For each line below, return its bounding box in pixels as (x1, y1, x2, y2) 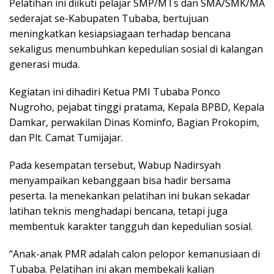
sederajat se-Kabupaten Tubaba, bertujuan (9, 11, 209, 25)
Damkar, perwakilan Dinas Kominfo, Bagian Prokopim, (9, 115, 259, 129)
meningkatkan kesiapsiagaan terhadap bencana (9, 26, 231, 40)
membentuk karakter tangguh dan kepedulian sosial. (9, 219, 253, 233)
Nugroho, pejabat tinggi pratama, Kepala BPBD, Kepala (9, 100, 264, 114)
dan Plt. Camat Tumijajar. (9, 130, 123, 144)
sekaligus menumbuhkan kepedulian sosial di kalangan (9, 42, 263, 56)
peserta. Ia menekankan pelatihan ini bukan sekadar (9, 188, 250, 202)
